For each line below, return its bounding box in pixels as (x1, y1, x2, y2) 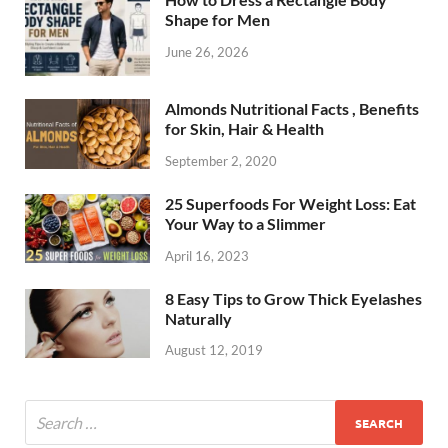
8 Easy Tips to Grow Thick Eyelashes (165, 288, 422, 308)
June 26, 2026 (165, 43, 249, 60)
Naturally (165, 308, 232, 328)
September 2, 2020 (165, 152, 277, 169)
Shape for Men (165, 9, 270, 29)
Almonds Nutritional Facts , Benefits (165, 99, 419, 119)
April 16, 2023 (165, 247, 249, 264)
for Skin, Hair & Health (165, 119, 324, 139)
